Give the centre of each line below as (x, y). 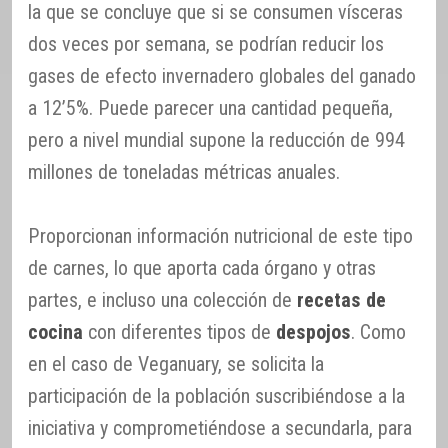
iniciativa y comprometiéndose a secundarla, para (220, 427)
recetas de (341, 299)
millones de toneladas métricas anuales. (184, 171)
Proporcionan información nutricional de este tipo (220, 235)
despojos (313, 331)
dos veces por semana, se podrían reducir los (206, 43)
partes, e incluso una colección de (162, 299)
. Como (378, 331)
